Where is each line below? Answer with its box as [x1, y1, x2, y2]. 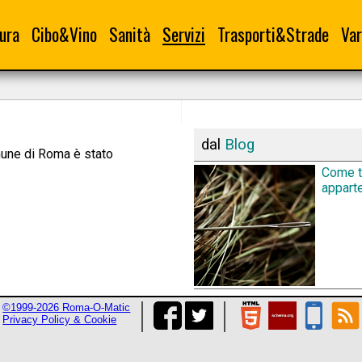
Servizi [162, 22, 205, 47]
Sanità [109, 22, 150, 47]
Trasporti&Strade [217, 22, 329, 47]
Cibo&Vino [32, 22, 97, 47]
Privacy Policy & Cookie [2, 313, 117, 326]
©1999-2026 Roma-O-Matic [2, 301, 131, 314]
